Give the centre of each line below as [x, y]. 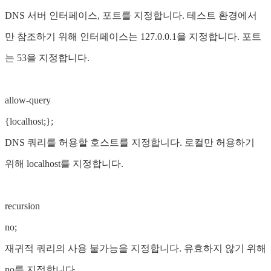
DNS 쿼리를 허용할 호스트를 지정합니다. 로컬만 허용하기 [130, 142]
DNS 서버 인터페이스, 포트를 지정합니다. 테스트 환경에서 [131, 15]
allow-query [28, 100]
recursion [22, 206]
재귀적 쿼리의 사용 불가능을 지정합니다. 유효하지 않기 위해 [135, 248]
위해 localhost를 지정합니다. [64, 163]
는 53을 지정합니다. [47, 57]
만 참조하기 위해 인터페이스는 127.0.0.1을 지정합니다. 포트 [133, 36]
